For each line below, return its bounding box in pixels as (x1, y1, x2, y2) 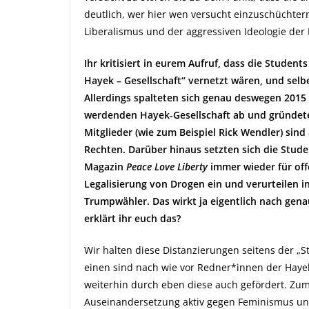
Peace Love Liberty (126, 160, 208, 173)
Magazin (84, 160, 126, 173)
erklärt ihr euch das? (84, 212, 181, 225)
